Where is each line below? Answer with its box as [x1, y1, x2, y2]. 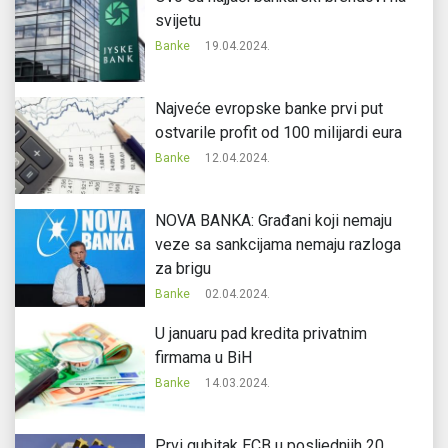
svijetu [154, 10, 201, 30]
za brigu [154, 259, 211, 279]
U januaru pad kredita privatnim [154, 323, 367, 343]
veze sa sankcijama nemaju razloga [154, 235, 401, 255]
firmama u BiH [154, 347, 252, 367]
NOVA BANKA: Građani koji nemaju [154, 211, 392, 231]
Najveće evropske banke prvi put [154, 99, 383, 119]
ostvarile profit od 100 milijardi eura [154, 123, 402, 143]
